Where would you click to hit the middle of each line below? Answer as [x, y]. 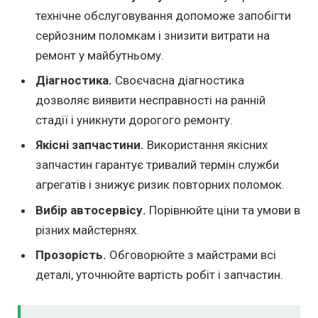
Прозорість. [71, 255]
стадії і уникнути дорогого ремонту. [134, 120]
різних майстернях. [87, 230]
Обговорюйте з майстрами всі [191, 255]
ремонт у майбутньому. [100, 55]
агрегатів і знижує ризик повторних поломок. [160, 185]
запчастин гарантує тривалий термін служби [157, 165]
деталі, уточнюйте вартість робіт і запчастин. [159, 275]
